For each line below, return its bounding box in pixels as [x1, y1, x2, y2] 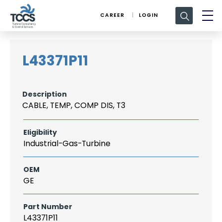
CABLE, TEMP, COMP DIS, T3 [22, 100, 125, 111]
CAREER [100, 11, 124, 19]
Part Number [23, 202, 72, 212]
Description [22, 89, 67, 99]
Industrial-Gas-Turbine [23, 138, 111, 149]
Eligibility [23, 127, 57, 137]
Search [172, 4, 195, 12]
